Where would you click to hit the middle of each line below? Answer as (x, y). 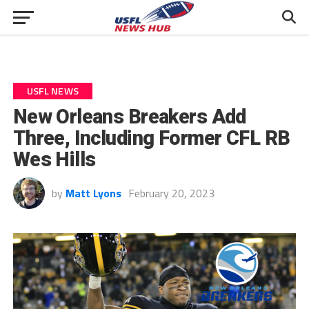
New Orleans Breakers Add (129, 117)
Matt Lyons (93, 193)
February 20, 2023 (171, 193)
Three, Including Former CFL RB (151, 138)
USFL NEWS (53, 91)
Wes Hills (54, 159)
